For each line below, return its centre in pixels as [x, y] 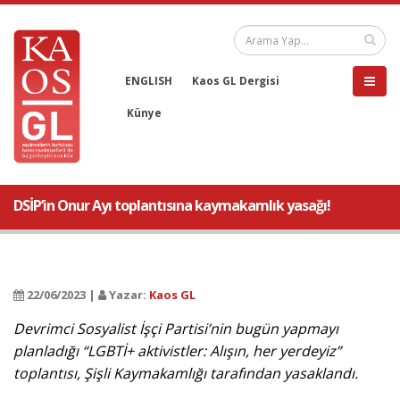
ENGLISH [149, 80]
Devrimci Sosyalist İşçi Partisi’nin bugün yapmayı [176, 329]
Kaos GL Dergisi [236, 80]
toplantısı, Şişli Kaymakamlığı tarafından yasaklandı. [186, 373]
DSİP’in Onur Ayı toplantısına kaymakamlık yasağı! [172, 205]
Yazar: [128, 295]
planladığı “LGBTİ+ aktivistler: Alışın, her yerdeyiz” [177, 351]
